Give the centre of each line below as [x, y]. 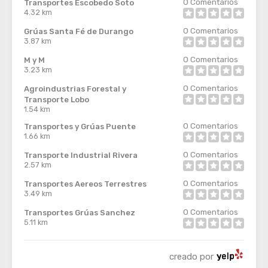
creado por [191, 257]
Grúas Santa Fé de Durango [79, 31]
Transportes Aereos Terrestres [85, 184]
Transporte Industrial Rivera [81, 155]
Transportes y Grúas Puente [80, 127]
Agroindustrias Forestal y [75, 89]
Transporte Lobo [57, 100]
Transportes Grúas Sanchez [80, 213]
